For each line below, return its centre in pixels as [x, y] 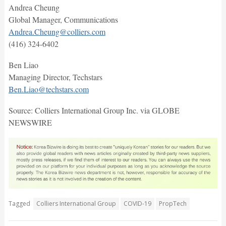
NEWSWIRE [30, 123]
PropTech [173, 203]
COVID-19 [137, 203]
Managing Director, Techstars [55, 77]
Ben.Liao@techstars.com [48, 89]
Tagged [19, 203]
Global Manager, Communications [63, 20]
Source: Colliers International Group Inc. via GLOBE [94, 110]
